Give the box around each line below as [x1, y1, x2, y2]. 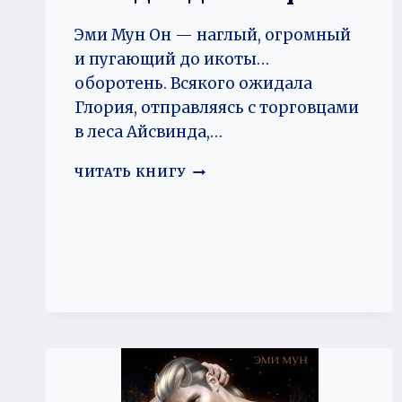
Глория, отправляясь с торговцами [74, 97, 359, 118]
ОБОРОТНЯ [187, 198, 268, 214]
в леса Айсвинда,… [74, 121, 223, 142]
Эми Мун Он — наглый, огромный [74, 24, 351, 45]
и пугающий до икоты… [74, 48, 269, 69]
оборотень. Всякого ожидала [74, 73, 312, 93]
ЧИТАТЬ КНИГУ [74, 164, 188, 180]
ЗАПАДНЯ [187, 161, 258, 177]
